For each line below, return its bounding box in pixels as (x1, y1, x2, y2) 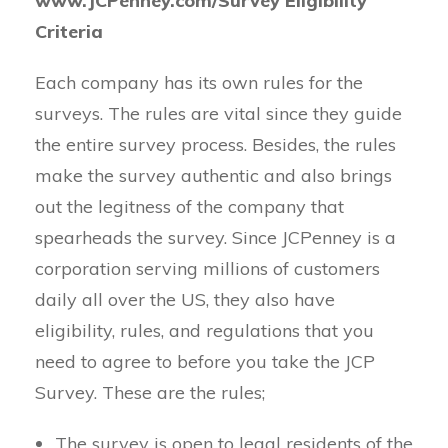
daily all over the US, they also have (35, 288, 335, 311)
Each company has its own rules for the (35, 71, 363, 94)
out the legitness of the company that (35, 195, 344, 218)
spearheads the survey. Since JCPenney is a (35, 226, 396, 249)
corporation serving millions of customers (35, 257, 380, 280)
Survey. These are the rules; (35, 381, 265, 404)
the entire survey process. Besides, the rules (35, 133, 396, 156)
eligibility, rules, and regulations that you (35, 319, 374, 342)
